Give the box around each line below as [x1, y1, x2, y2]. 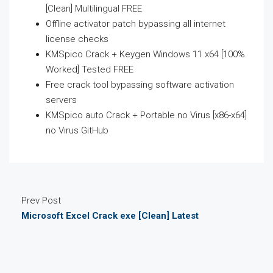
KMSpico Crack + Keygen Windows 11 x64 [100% [46, 49, 245, 60]
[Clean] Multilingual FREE [46, 3, 142, 15]
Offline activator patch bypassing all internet [46, 18, 225, 30]
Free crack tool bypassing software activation [46, 79, 234, 91]
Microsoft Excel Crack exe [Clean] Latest [21, 210, 199, 222]
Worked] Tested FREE [46, 64, 133, 76]
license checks [46, 34, 108, 45]
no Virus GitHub [46, 125, 108, 136]
